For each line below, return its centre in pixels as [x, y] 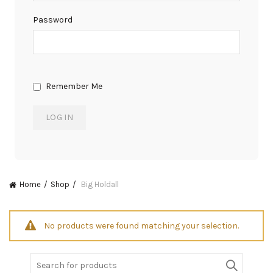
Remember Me [73, 86]
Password [53, 20]
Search [43, 259]
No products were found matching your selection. [141, 225]
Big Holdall [99, 184]
